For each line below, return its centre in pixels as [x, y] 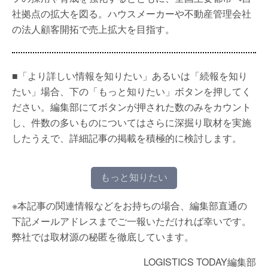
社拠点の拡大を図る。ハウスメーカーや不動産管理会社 [132, 13]
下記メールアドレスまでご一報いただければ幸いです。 [132, 221]
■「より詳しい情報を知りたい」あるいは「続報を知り [130, 76]
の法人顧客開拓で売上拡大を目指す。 [93, 29]
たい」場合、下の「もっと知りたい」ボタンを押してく [132, 91]
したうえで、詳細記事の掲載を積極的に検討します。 [127, 138]
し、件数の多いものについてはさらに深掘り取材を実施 [132, 122]
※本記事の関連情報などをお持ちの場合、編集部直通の [130, 205]
